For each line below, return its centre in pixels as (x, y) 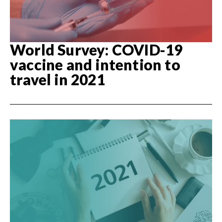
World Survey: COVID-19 (96, 50)
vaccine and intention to (95, 65)
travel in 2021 (57, 80)
